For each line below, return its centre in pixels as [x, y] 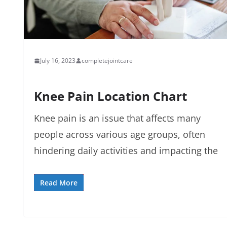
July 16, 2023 [58, 61]
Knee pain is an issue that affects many [117, 118]
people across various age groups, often [120, 135]
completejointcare [107, 61]
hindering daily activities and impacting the [126, 151]
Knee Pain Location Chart [110, 96]
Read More [59, 183]
